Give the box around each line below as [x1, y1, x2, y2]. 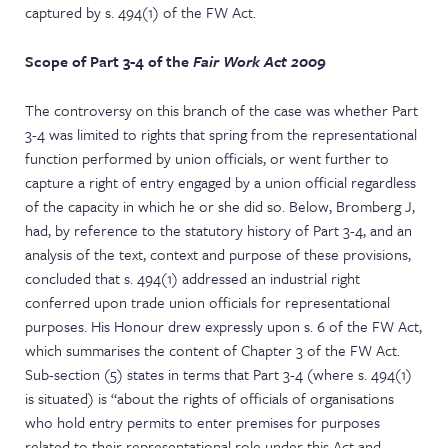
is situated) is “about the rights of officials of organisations [25, 387, 395, 409]
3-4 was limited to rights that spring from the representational [25, 123, 418, 145]
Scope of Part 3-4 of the [25, 50, 194, 72]
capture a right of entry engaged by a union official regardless [25, 171, 417, 193]
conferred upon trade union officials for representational [25, 291, 391, 313]
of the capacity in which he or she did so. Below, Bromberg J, [25, 195, 416, 217]
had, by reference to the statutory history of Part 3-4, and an [25, 219, 413, 241]
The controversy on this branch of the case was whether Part [25, 99, 419, 121]
